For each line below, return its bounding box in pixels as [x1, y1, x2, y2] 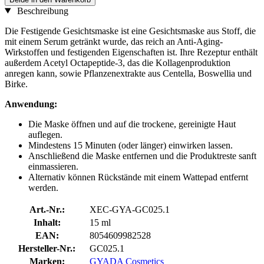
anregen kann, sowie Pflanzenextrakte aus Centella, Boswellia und [5, 68, 252, 78]
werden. [28, 182, 58, 193]
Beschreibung [14, 5, 68, 16]
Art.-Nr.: [29, 204, 65, 214]
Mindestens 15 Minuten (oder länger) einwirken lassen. [28, 140, 233, 150]
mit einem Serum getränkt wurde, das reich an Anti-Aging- [5, 36, 223, 47]
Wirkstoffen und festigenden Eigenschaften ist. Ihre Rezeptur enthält [5, 47, 258, 57]
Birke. [5, 78, 28, 89]
